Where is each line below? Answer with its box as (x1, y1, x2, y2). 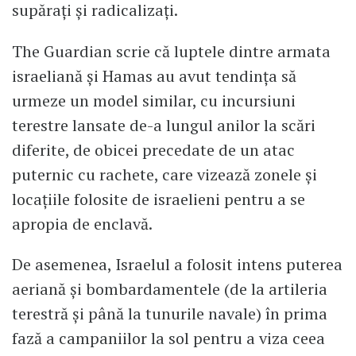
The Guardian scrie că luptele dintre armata (12, 40, 331, 62)
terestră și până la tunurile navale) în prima (12, 303, 327, 325)
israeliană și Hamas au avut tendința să (12, 64, 296, 87)
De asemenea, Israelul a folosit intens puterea (12, 253, 342, 276)
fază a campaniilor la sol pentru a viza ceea (12, 327, 325, 350)
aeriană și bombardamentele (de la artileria (12, 278, 327, 300)
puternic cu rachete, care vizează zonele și (12, 163, 317, 185)
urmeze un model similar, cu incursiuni (12, 89, 296, 111)
